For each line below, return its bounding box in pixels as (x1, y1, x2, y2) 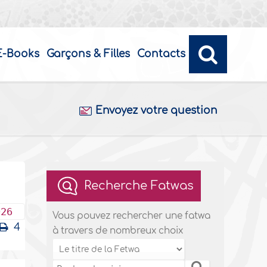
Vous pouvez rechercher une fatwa (52, 211, 211, 221)
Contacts (136, 48, 185, 60)
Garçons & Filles (46, 48, 130, 60)
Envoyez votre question (95, 105, 218, 116)
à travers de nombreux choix (52, 226, 184, 236)
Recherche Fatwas (84, 179, 194, 193)
